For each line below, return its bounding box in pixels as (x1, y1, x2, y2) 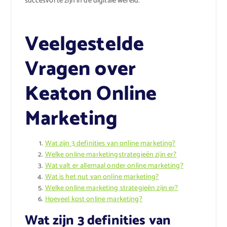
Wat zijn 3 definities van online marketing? (45, 138, 176, 150)
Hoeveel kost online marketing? (45, 194, 142, 206)
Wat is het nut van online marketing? (45, 171, 159, 183)
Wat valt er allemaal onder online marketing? (45, 160, 183, 172)
